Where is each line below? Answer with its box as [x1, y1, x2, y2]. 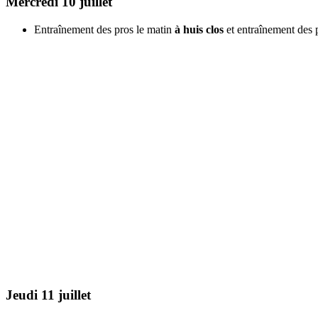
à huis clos [175, 23, 226, 35]
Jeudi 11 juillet [6, 287, 91, 303]
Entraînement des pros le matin [34, 23, 175, 35]
